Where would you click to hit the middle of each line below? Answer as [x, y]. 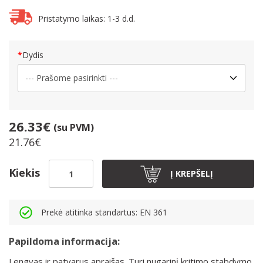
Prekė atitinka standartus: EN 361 [104, 212]
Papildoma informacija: [64, 242]
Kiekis [24, 172]
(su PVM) [74, 128]
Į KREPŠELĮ [192, 174]
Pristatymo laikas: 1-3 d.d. [87, 18]
